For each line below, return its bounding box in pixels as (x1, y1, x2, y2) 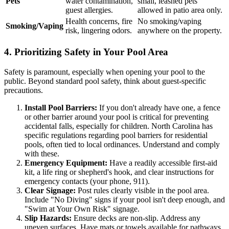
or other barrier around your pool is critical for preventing (25, 112, 209, 121)
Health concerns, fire (65, 17, 132, 26)
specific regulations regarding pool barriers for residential (25, 130, 208, 140)
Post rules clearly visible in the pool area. (76, 186, 209, 195)
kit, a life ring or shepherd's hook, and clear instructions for (25, 167, 214, 176)
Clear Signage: (25, 186, 76, 195)
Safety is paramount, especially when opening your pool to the (4, 67, 205, 76)
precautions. (4, 85, 43, 95)
